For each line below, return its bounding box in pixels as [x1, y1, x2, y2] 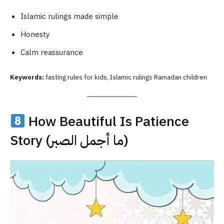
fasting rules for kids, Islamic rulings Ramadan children [44, 72, 207, 82]
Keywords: [10, 72, 44, 82]
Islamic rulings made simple [20, 11, 118, 22]
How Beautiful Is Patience [25, 111, 189, 132]
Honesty [20, 29, 49, 40]
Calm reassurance [20, 47, 83, 58]
